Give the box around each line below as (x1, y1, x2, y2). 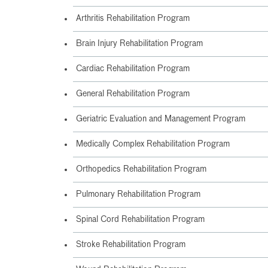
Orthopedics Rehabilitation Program (76, 165, 206, 173)
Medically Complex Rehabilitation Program (76, 140, 230, 148)
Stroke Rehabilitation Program (76, 240, 185, 249)
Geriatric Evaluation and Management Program (76, 115, 245, 123)
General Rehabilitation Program (76, 90, 190, 98)
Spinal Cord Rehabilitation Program (76, 215, 205, 224)
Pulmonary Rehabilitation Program (76, 190, 200, 199)
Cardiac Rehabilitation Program (76, 65, 190, 73)
